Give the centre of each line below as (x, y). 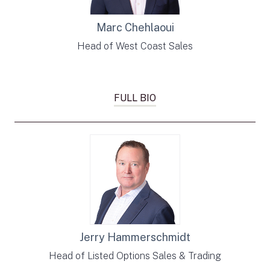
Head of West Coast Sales (135, 46)
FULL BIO (135, 98)
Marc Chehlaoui (135, 27)
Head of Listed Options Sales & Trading (135, 256)
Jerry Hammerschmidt (135, 237)
